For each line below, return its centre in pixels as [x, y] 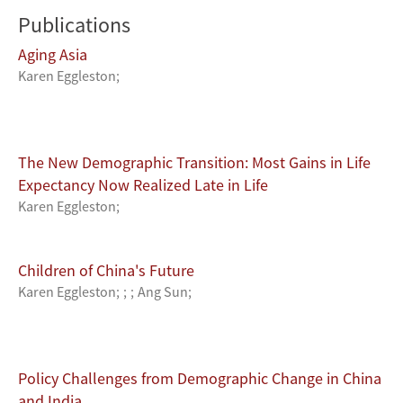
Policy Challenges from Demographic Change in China [200, 379]
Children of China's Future [106, 271]
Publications [74, 25]
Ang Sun [163, 292]
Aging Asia [53, 55]
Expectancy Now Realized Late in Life [143, 185]
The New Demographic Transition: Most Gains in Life [194, 163]
